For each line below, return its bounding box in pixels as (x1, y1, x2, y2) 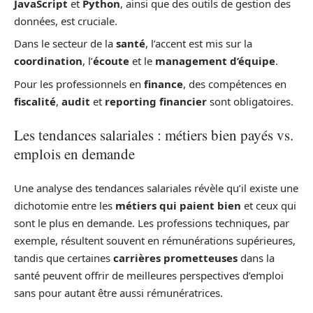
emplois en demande (14, 144, 135, 163)
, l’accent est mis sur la (145, 36, 252, 50)
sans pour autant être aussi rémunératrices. (14, 285, 223, 300)
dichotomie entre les (14, 198, 115, 212)
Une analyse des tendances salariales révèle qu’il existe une (14, 180, 298, 195)
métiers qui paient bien (115, 198, 241, 212)
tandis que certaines (14, 250, 113, 265)
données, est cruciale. (14, 13, 117, 28)
